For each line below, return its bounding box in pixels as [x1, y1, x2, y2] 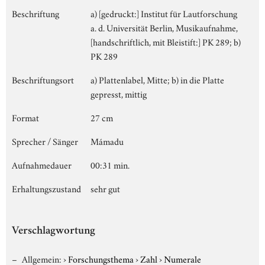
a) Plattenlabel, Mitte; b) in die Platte [91, 72, 224, 86]
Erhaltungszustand [12, 181, 81, 195]
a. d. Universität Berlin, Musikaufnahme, [91, 20, 238, 34]
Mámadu [91, 134, 124, 147]
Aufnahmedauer [12, 157, 72, 171]
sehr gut [91, 181, 120, 195]
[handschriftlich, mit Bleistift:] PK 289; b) [91, 34, 241, 48]
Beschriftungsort [12, 72, 74, 86]
